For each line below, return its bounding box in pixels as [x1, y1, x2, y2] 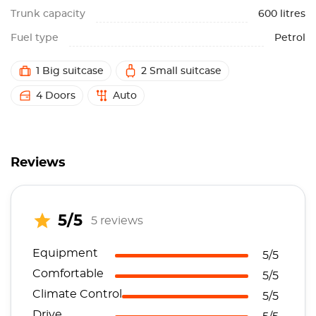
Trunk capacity [11, 9, 85, 19]
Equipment [32, 248, 98, 259]
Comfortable [32, 268, 104, 279]
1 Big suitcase [36, 66, 104, 76]
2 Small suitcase [141, 66, 221, 76]
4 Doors [36, 91, 75, 101]
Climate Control [32, 288, 122, 300]
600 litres [258, 9, 305, 19]
